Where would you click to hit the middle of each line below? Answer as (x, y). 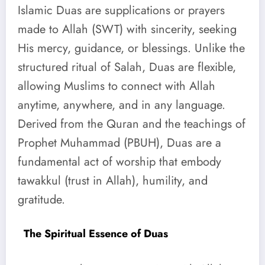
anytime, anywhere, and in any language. (122, 105)
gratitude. (41, 199)
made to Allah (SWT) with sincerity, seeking (127, 29)
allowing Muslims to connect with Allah (117, 86)
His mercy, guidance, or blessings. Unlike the (131, 48)
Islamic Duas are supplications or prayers (121, 10)
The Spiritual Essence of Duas (96, 233)
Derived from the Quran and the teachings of (132, 124)
